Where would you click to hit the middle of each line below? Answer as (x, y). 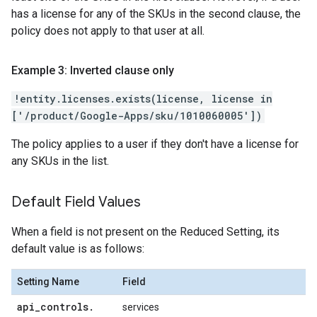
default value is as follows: (78, 249)
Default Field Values (76, 202)
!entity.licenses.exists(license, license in (143, 99)
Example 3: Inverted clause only (93, 70)
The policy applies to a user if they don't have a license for (155, 144)
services (141, 307)
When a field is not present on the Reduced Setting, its (145, 232)
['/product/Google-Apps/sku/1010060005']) (137, 116)
